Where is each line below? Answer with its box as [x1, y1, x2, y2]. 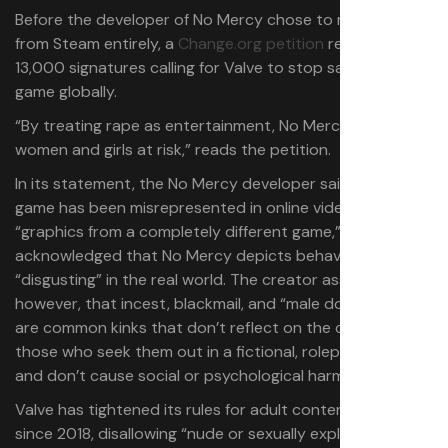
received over [324, 33, 428, 54]
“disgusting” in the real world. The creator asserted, [15, 269, 391, 290]
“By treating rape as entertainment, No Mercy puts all [15, 115, 406, 136]
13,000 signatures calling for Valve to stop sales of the [15, 57, 412, 78]
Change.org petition [178, 33, 324, 54]
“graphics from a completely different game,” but [15, 221, 371, 242]
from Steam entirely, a [15, 33, 178, 54]
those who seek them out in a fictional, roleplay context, [15, 341, 428, 362]
